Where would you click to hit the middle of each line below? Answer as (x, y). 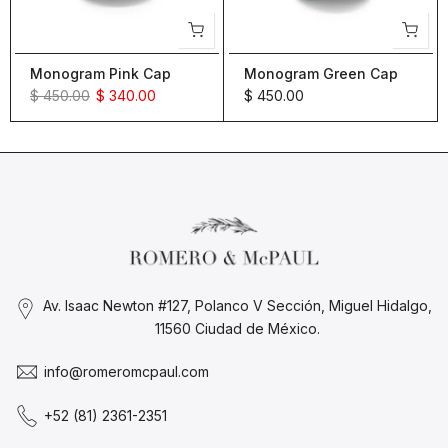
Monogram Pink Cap (100, 73)
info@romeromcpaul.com (126, 372)
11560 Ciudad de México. (237, 329)
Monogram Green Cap (321, 73)
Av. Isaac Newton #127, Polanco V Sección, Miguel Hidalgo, (237, 306)
